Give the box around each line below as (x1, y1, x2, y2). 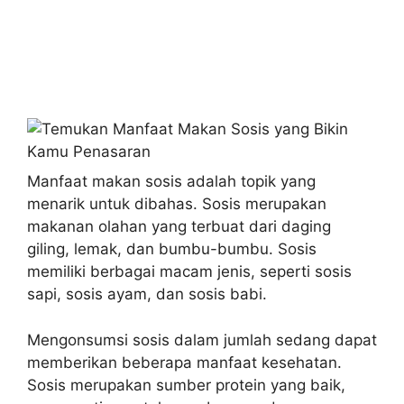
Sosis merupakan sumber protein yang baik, (27, 375, 345, 394)
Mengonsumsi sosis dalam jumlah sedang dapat (27, 330, 377, 349)
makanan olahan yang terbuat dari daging (27, 217, 331, 235)
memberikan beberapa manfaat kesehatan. (27, 353, 342, 372)
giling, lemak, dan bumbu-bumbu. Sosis (27, 240, 317, 258)
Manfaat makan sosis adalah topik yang (27, 172, 316, 190)
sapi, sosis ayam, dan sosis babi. (27, 285, 267, 303)
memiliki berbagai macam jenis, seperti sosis (27, 262, 352, 280)
